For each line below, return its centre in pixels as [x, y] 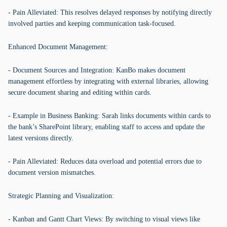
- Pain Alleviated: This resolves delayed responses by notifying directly [110, 12]
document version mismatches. [52, 173]
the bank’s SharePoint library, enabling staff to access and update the [106, 127]
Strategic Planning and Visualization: [61, 196]
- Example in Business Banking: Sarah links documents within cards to [109, 116]
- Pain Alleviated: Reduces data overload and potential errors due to [105, 161]
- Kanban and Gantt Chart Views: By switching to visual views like [104, 219]
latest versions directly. [41, 138]
